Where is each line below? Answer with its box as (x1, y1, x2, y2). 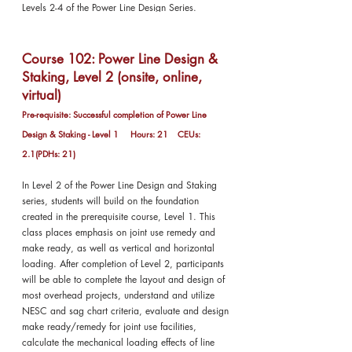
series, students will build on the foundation (22, 194, 199, 207)
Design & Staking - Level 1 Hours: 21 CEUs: (22, 128, 200, 140)
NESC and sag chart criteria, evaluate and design (22, 304, 229, 317)
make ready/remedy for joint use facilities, (22, 320, 196, 333)
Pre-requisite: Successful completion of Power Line (22, 108, 207, 120)
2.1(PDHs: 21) (22, 148, 75, 159)
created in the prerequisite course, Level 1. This (22, 210, 215, 223)
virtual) (22, 86, 61, 104)
